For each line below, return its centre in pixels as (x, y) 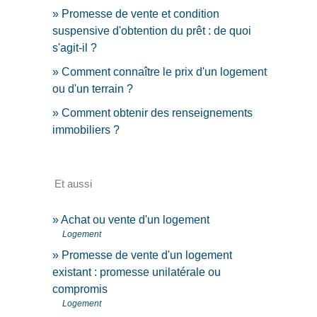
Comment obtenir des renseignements (157, 113)
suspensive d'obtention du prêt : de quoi (152, 31)
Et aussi (74, 183)
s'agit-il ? (75, 48)
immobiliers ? (86, 130)
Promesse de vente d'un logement (147, 255)
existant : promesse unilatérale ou (137, 272)
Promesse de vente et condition (141, 14)
